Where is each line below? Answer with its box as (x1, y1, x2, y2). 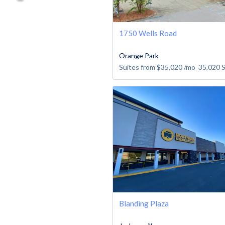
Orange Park (119, 51, 159, 60)
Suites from (119, 62, 157, 71)
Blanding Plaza (119, 198, 169, 208)
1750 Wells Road (119, 28, 177, 38)
